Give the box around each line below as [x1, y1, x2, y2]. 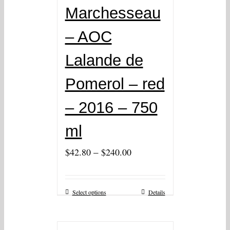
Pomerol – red [65, 75, 165, 93]
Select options [72, 188, 106, 197]
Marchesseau [65, 4, 161, 23]
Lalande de [65, 51, 143, 70]
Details [148, 188, 165, 197]
